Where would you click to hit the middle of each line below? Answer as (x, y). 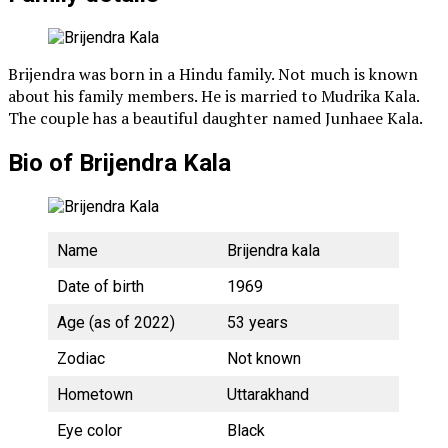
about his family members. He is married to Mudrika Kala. (213, 95)
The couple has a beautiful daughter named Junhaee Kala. (215, 117)
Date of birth (100, 286)
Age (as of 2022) (116, 322)
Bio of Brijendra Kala (119, 162)
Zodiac (81, 358)
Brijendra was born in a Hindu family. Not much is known (213, 73)
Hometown (95, 394)
